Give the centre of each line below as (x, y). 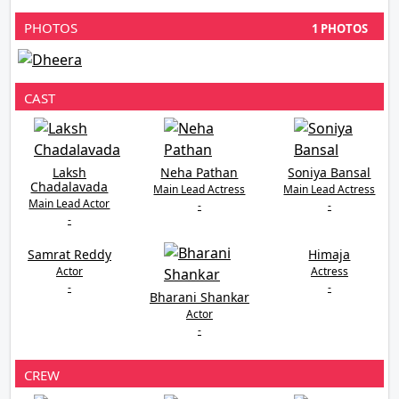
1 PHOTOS (339, 29)
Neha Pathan (199, 173)
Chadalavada (69, 187)
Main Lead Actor (69, 204)
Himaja (330, 255)
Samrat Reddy (69, 255)
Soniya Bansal (330, 173)
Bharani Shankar (199, 297)
